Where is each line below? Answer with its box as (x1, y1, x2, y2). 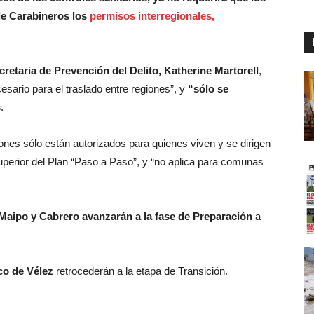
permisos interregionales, (90, 10, 214, 22)
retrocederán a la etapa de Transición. (53, 265, 228, 277)
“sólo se (188, 83, 228, 95)
